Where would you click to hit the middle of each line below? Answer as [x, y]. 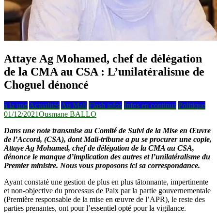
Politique [192, 105]
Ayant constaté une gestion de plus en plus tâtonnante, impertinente [106, 182]
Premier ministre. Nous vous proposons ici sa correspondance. [102, 165]
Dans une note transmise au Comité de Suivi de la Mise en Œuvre [108, 130]
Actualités [44, 105]
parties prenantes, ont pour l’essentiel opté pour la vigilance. [95, 208]
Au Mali [74, 105]
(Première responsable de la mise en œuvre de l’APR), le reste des [104, 199]
